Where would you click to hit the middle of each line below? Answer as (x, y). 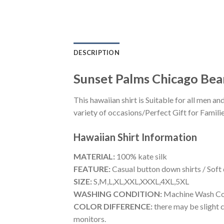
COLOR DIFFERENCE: (113, 206)
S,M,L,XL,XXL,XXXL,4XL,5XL (140, 181)
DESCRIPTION (96, 53)
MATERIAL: (94, 156)
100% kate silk (141, 156)
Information (169, 137)
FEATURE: (92, 168)
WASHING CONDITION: (118, 193)
